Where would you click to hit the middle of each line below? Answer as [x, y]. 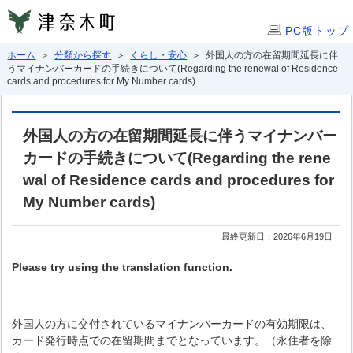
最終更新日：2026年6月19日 [277, 236]
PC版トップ [317, 31]
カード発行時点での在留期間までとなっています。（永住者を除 [172, 340]
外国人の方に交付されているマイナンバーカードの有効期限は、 [172, 324]
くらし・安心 [159, 55]
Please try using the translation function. [123, 267]
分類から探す [83, 55]
